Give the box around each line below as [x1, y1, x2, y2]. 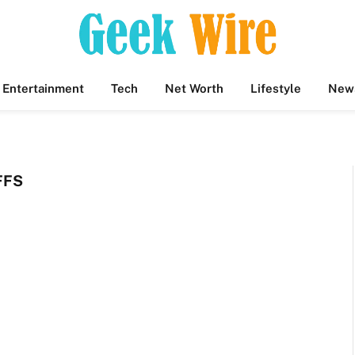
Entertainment [2, 82, 84, 95]
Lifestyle [250, 82, 301, 95]
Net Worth [165, 82, 223, 95]
